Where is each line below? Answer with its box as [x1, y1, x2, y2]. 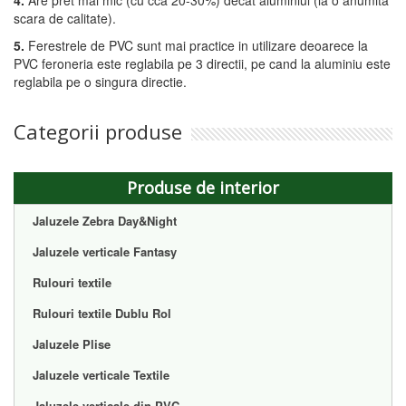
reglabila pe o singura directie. [14, 72, 187, 91]
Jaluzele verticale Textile [33, 366, 169, 383]
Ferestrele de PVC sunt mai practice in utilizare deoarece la [24, 36, 368, 54]
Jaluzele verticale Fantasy [33, 243, 177, 260]
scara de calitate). [14, 9, 116, 27]
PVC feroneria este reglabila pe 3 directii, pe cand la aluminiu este [14, 54, 391, 72]
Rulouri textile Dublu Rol [33, 304, 171, 322]
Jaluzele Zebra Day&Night [33, 212, 177, 229]
